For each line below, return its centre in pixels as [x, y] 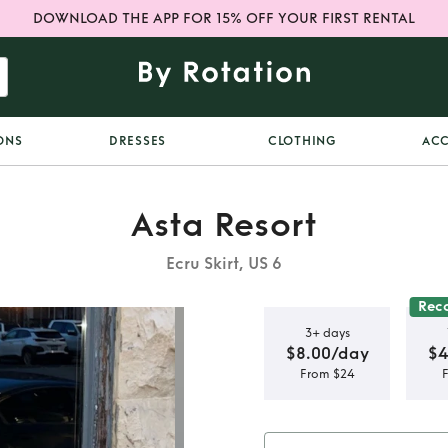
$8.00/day [327, 353]
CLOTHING [302, 141]
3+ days [327, 332]
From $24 [327, 373]
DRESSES [137, 141]
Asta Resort [224, 225]
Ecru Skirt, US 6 [224, 263]
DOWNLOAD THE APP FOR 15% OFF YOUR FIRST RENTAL [224, 18]
